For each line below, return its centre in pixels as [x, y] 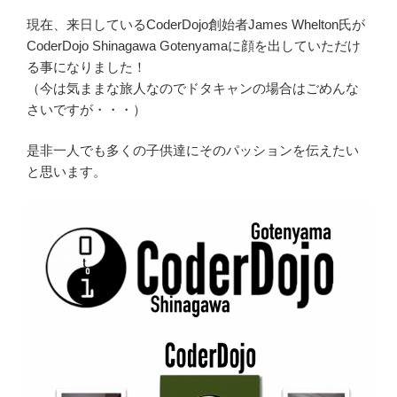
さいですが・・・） [86, 109]
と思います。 [66, 172]
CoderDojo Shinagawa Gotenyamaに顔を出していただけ [194, 45]
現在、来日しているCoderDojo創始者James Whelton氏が [196, 24]
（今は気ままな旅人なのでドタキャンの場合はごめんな [193, 88]
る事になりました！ [86, 66]
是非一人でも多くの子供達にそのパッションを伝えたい [193, 151]
